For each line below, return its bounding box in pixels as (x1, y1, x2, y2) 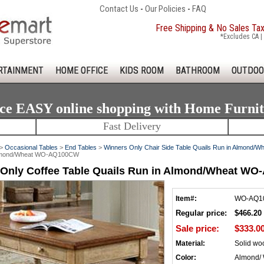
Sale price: (176, 223, 219, 233)
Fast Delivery (103, 120, 161, 132)
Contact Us (100, 4, 138, 14)
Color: (176, 253, 196, 262)
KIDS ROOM (120, 65, 164, 76)
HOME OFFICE (55, 65, 108, 76)
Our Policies (145, 4, 186, 14)
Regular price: (176, 209, 227, 217)
